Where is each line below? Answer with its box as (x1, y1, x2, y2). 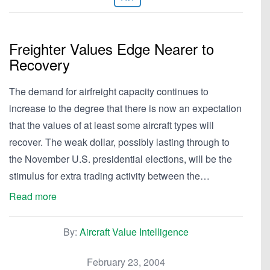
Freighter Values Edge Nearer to (9, 38, 214, 59)
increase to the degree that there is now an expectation (9, 101, 242, 115)
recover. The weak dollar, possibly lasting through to (9, 135, 230, 149)
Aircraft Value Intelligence (80, 225, 189, 239)
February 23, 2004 (87, 255, 165, 269)
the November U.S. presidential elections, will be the (9, 152, 232, 166)
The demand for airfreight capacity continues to (9, 84, 209, 98)
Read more (9, 189, 57, 203)
